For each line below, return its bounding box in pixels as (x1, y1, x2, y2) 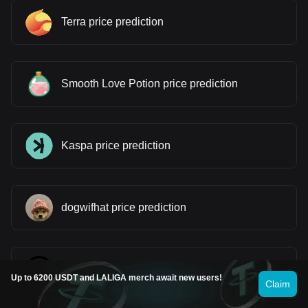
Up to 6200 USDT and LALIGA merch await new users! (11, 273, 222, 283)
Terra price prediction (61, 15, 164, 27)
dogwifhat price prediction (61, 201, 186, 213)
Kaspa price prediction (61, 139, 170, 151)
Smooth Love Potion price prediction (61, 77, 238, 89)
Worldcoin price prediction (61, 263, 188, 275)
